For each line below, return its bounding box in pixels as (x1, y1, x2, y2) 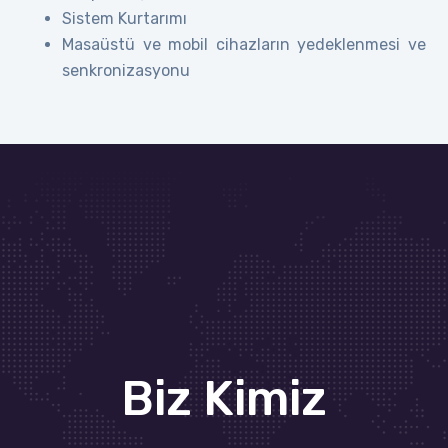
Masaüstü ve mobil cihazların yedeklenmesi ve (62, 34, 426, 54)
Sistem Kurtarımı (62, 8, 188, 28)
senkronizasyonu (62, 60, 191, 80)
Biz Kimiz (121, 369, 327, 427)
